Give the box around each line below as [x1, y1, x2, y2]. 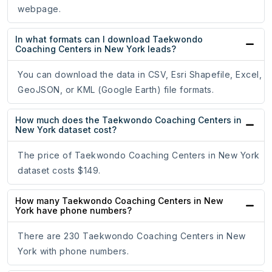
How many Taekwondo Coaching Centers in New [15, 195, 223, 206]
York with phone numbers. [18, 246, 129, 257]
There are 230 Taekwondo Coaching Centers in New [18, 231, 246, 242]
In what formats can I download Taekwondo [15, 34, 203, 45]
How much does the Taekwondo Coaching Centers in [15, 115, 242, 126]
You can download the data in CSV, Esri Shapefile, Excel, [18, 69, 262, 80]
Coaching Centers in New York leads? [15, 44, 176, 55]
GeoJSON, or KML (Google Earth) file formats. [18, 84, 214, 95]
